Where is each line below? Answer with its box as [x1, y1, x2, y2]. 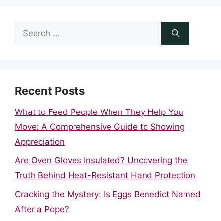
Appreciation [15, 136, 65, 147]
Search [14, 23, 42, 34]
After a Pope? [15, 204, 69, 214]
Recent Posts [15, 84, 85, 97]
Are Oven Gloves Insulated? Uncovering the [15, 155, 187, 165]
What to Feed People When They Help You [15, 107, 183, 117]
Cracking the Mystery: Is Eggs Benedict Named [15, 189, 201, 199]
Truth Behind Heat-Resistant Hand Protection [15, 170, 195, 180]
